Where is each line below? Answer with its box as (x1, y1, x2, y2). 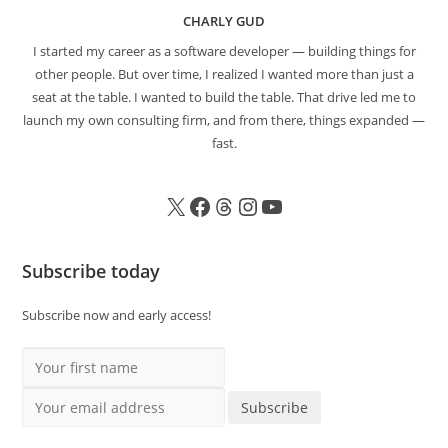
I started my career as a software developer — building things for (32, 42, 416, 60)
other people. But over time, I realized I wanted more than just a (34, 65, 414, 83)
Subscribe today (22, 259, 161, 283)
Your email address (21, 388, 135, 406)
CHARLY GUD (183, 12, 265, 30)
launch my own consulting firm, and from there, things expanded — (23, 111, 425, 129)
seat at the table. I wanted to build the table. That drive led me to (32, 88, 416, 106)
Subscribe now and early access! (22, 306, 212, 324)
